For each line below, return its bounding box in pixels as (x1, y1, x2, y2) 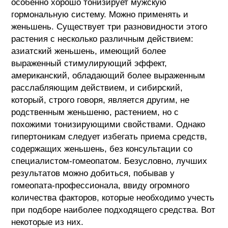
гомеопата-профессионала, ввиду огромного (11, 180, 190, 190)
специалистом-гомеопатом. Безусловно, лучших (11, 156, 208, 166)
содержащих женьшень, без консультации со (11, 144, 193, 154)
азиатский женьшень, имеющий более (11, 46, 166, 56)
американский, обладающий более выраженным (11, 70, 206, 80)
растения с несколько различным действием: (11, 34, 194, 44)
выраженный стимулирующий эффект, (11, 58, 167, 68)
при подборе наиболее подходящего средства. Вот (11, 205, 216, 215)
